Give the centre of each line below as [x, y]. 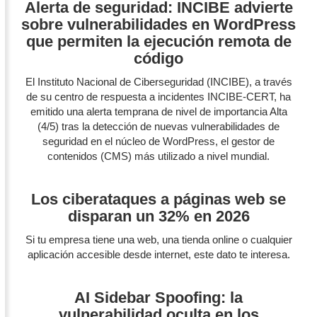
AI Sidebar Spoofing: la [158, 298]
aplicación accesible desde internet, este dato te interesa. [158, 255]
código [158, 59]
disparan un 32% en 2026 [158, 217]
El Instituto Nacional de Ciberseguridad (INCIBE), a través [158, 82]
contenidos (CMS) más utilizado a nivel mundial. [158, 156]
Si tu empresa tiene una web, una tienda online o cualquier [158, 240]
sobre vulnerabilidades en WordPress [158, 25]
